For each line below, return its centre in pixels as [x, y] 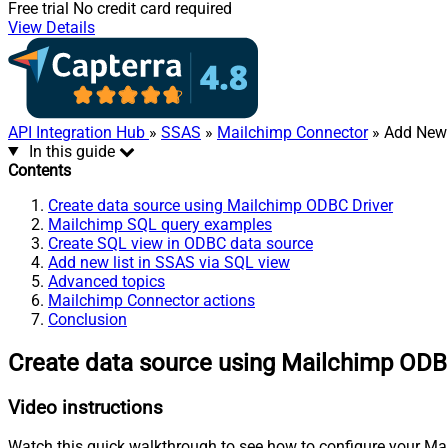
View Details [51, 27]
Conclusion [87, 319]
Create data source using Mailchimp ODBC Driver [220, 205]
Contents [39, 170]
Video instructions [85, 407]
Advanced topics [106, 281]
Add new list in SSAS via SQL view [169, 262]
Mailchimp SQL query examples [160, 224]
